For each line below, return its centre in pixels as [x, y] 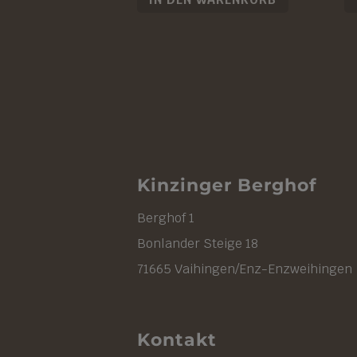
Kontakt [177, 340]
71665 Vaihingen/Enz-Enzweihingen [245, 269]
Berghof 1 [166, 218]
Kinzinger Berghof [227, 186]
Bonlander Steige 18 [198, 244]
